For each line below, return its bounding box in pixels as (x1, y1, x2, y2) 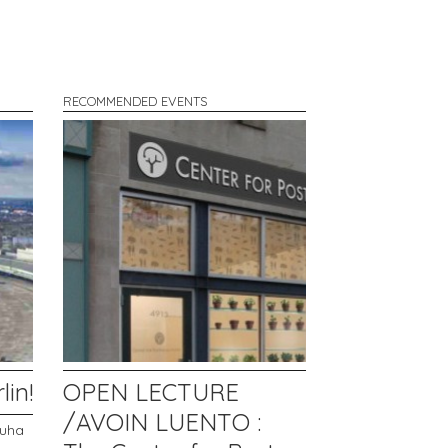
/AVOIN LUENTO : (63, 407, 262, 438)
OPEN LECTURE (63, 377, 240, 408)
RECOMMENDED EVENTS (63, 92, 208, 109)
